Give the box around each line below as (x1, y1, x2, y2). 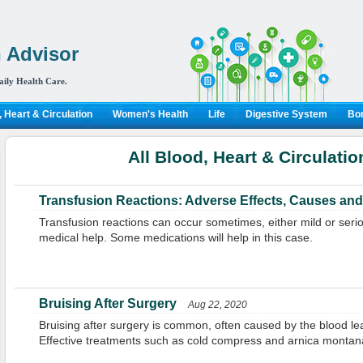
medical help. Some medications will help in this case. (38, 231, 313, 244)
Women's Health (112, 109, 188, 120)
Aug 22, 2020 (187, 299, 247, 310)
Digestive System (245, 109, 327, 120)
